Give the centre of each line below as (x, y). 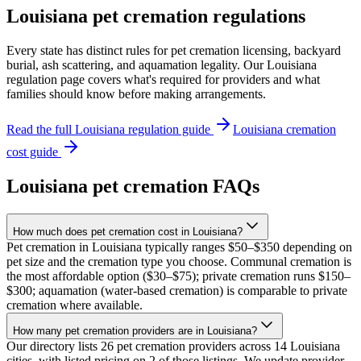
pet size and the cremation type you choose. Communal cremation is (179, 261)
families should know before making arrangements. (136, 93)
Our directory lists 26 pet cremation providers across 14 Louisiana (173, 346)
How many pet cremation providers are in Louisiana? (135, 330)
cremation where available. (75, 305)
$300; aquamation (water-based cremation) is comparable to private (177, 290)
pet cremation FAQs (174, 186)
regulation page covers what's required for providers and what (163, 79)
